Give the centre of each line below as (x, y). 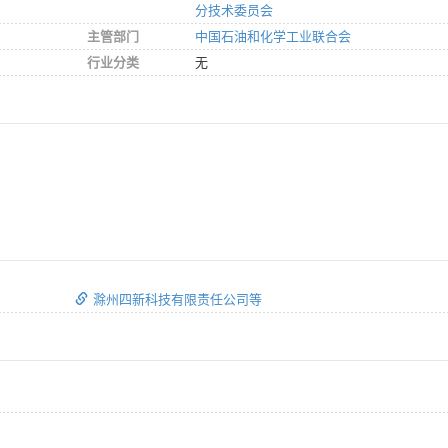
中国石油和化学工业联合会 (273, 36)
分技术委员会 (234, 10)
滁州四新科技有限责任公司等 (177, 299)
